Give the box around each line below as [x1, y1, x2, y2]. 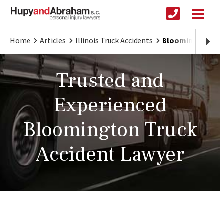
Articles [40, 35, 66, 46]
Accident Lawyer [35, 141, 185, 168]
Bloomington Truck [23, 116, 197, 143]
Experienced [54, 92, 166, 119]
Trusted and [56, 67, 164, 94]
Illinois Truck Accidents [75, 35, 153, 46]
